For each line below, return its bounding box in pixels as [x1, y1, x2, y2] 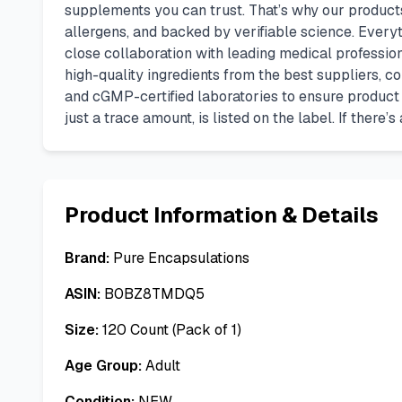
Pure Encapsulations [113, 249, 249, 267]
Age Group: [65, 356, 142, 375]
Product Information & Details [65, 201, 379, 229]
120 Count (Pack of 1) [102, 320, 241, 339]
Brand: [65, 249, 109, 267]
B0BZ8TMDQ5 [104, 284, 205, 303]
